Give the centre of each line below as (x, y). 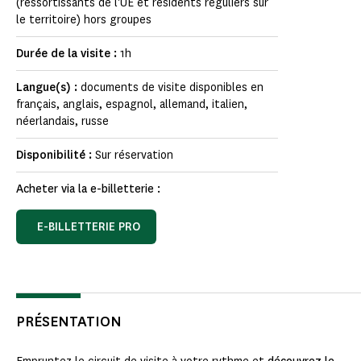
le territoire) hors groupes (84, 20)
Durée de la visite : (68, 54)
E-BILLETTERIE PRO (89, 227)
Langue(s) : (48, 88)
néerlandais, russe (62, 122)
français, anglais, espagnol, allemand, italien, (132, 105)
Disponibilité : (56, 156)
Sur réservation (134, 156)
